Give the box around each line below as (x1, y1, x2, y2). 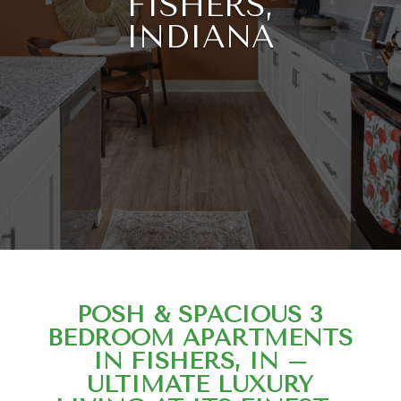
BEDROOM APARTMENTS (47, 324, 354, 352)
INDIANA (125, 19, 276, 55)
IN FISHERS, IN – (92, 347, 308, 375)
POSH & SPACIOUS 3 (77, 301, 324, 328)
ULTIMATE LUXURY (87, 371, 314, 398)
